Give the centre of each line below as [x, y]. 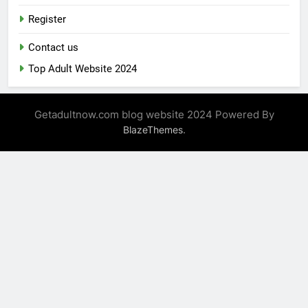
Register [47, 20]
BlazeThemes [153, 130]
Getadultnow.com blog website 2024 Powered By [154, 115]
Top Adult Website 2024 [82, 69]
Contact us [53, 48]
